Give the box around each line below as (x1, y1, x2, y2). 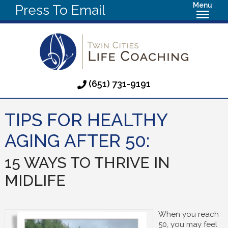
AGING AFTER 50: (4, 130, 150, 151)
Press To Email (15, 3, 106, 18)
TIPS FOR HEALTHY (4, 109, 167, 130)
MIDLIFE (4, 172, 66, 189)
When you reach (158, 210, 219, 219)
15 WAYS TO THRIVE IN (4, 154, 170, 172)
